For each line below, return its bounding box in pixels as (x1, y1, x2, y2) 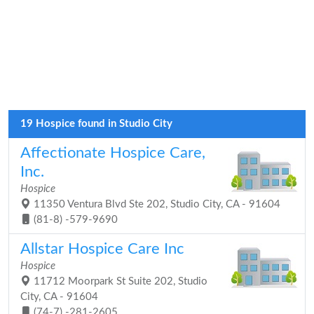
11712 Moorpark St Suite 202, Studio (31, 276, 207, 287)
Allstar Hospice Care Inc (20, 241, 184, 257)
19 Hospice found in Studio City (20, 118, 172, 129)
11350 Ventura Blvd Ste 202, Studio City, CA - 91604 (31, 199, 280, 210)
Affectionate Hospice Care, (20, 145, 205, 161)
